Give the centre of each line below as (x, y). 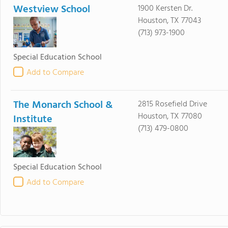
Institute (33, 120)
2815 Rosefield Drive (172, 104)
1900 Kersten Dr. (165, 9)
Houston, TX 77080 (170, 117)
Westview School (52, 10)
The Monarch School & (63, 105)
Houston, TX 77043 (169, 21)
